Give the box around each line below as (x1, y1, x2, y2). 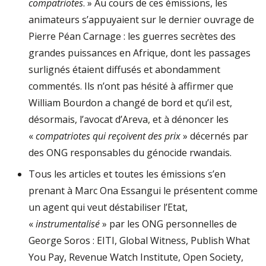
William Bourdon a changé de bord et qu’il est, (28, 96, 232, 109)
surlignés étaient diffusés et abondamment (28, 63, 220, 76)
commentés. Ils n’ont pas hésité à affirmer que (28, 80, 233, 93)
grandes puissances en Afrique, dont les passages (28, 46, 251, 59)
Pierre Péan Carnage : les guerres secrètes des (28, 30, 236, 43)
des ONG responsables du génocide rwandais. (28, 146, 232, 159)
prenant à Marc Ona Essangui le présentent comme (28, 184, 258, 197)
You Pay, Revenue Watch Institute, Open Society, (28, 251, 243, 264)
